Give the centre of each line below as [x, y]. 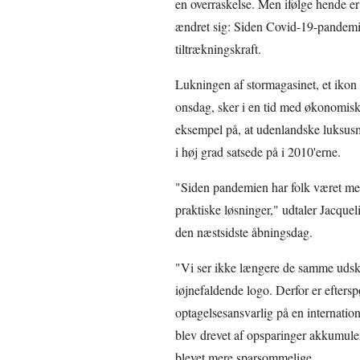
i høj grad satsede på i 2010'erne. [258, 151]
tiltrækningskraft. [218, 48]
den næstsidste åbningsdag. [243, 231]
